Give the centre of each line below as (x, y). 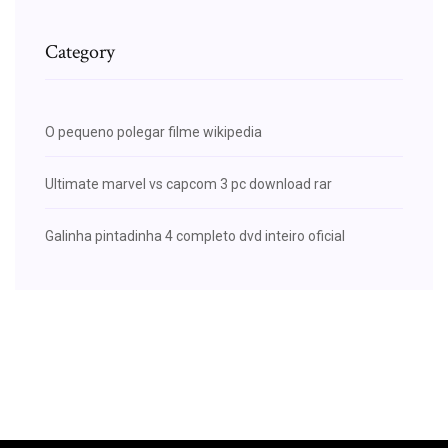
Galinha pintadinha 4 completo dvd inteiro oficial (195, 235)
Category (80, 51)
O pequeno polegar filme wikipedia (153, 131)
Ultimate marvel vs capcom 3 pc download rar (188, 183)
